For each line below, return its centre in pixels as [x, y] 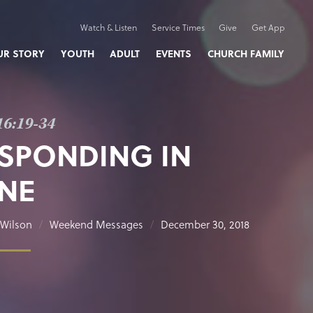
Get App [268, 27]
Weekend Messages [96, 225]
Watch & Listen [108, 27]
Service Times [178, 27]
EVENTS [174, 53]
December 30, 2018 [205, 225]
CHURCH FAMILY [246, 53]
